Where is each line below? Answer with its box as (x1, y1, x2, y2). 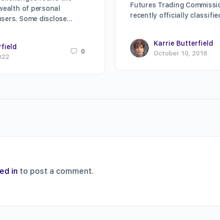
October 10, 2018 (154, 49, 207, 57)
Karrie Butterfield (154, 39, 213, 47)
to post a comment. (18, 166, 94, 176)
